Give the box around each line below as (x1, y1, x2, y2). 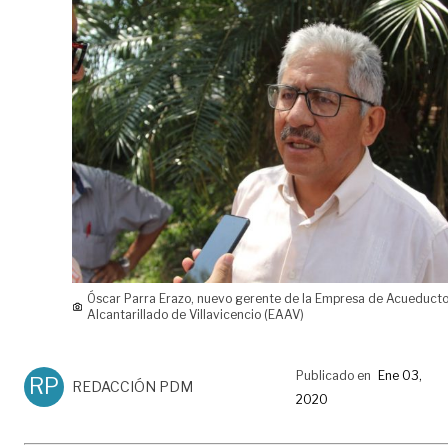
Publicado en (296, 367, 371, 383)
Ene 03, (378, 367, 422, 383)
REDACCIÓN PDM (72, 377, 193, 395)
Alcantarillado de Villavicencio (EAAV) (87, 306, 305, 322)
